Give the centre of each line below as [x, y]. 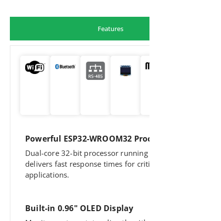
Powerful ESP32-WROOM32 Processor [99, 139]
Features [110, 29]
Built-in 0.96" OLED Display [79, 208]
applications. [47, 175]
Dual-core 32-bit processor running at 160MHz [107, 153]
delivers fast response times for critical [93, 164]
